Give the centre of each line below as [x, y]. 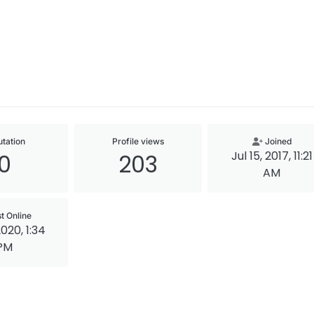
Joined [278, 141]
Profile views [138, 141]
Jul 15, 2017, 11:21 [272, 156]
